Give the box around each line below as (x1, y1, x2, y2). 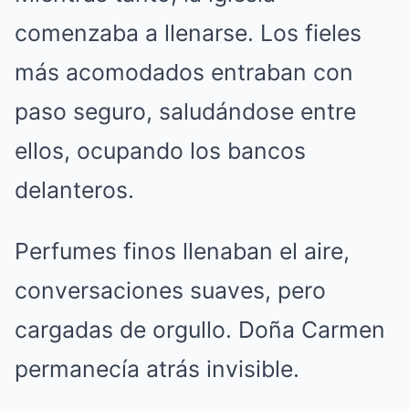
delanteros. (15, 175, 134, 204)
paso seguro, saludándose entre (15, 97, 356, 125)
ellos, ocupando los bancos (15, 136, 306, 164)
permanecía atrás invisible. (15, 354, 299, 383)
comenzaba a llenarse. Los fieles (15, 18, 362, 47)
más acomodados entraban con (15, 58, 353, 86)
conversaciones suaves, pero (15, 276, 326, 304)
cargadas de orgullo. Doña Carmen (15, 315, 385, 343)
